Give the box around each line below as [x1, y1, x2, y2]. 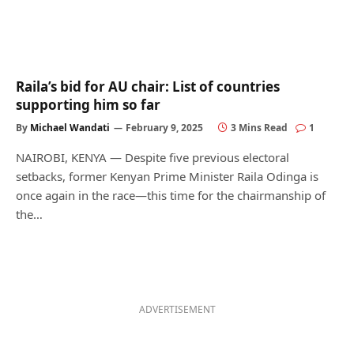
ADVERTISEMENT [139, 302, 216, 316]
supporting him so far [16, 95, 160, 114]
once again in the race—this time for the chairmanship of [16, 186, 326, 203]
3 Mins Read [231, 120, 288, 134]
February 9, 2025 [126, 120, 203, 134]
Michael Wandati [30, 120, 110, 134]
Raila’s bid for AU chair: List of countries [16, 77, 280, 96]
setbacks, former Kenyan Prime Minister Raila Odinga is [16, 168, 318, 184]
